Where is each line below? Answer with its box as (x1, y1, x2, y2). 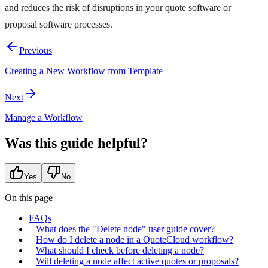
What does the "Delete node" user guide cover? (36, 223, 215, 234)
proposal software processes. (5, 19, 112, 30)
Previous (19, 45, 52, 56)
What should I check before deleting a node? (36, 245, 204, 255)
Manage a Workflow (5, 112, 83, 123)
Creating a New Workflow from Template (5, 65, 163, 76)
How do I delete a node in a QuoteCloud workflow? (36, 234, 233, 245)
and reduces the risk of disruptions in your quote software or (5, 2, 231, 13)
